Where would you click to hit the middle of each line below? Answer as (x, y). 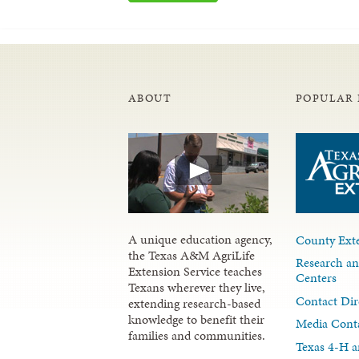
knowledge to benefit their (196, 319)
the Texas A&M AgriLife (192, 255)
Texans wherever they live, (197, 287)
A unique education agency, (200, 239)
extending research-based (194, 303)
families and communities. (197, 335)
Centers (317, 278)
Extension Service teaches (195, 271)
